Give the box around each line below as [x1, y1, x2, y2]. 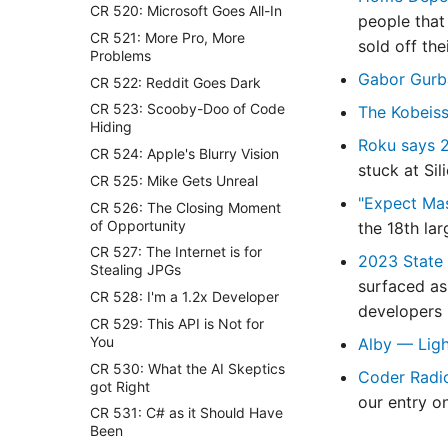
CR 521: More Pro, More [90, 28, 245, 46]
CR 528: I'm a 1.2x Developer [90, 288, 279, 305]
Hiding [90, 118, 132, 136]
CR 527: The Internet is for [90, 243, 262, 261]
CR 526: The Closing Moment [90, 198, 281, 216]
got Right [90, 377, 150, 395]
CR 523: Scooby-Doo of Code [90, 100, 285, 118]
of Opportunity [90, 216, 186, 234]
